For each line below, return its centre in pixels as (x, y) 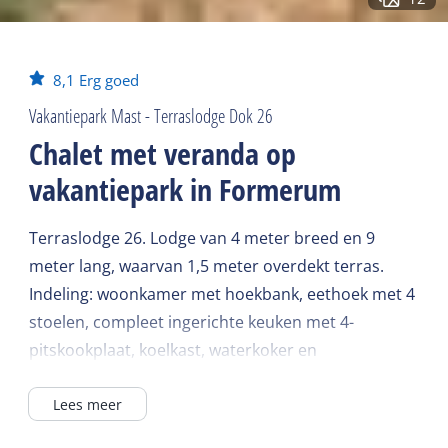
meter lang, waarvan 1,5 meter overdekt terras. (207, 266)
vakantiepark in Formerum (185, 190)
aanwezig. (66, 406)
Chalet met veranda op (163, 154)
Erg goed (109, 80)
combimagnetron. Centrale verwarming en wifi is (212, 378)
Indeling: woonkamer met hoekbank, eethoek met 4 (222, 294)
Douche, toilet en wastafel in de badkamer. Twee (211, 434)
